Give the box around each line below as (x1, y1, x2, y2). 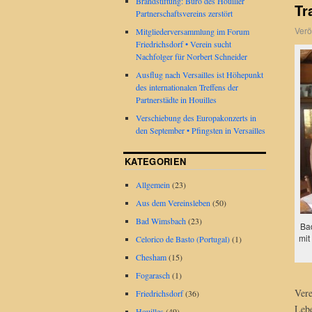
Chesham (136, 251, 166, 263)
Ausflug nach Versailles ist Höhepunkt (136, 69, 263, 81)
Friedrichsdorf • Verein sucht (136, 38, 231, 50)
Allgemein (136, 179, 170, 191)
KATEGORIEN (125, 155, 187, 169)
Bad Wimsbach (136, 215, 186, 227)
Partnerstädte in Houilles (136, 94, 217, 106)
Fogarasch (136, 270, 170, 281)
